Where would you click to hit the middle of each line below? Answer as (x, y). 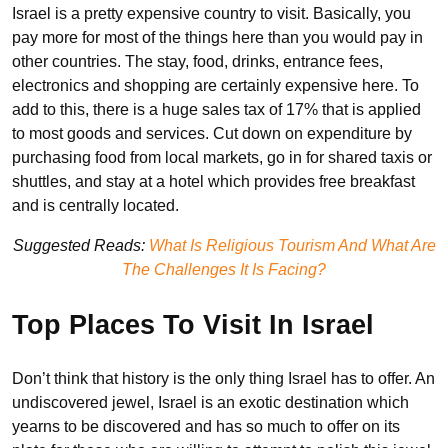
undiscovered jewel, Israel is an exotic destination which (210, 402)
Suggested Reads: (80, 246)
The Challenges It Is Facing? (224, 270)
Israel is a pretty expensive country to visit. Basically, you (211, 14)
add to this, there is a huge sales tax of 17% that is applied (216, 110)
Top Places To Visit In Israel (193, 324)
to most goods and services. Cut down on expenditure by (212, 134)
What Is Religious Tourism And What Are (292, 246)
